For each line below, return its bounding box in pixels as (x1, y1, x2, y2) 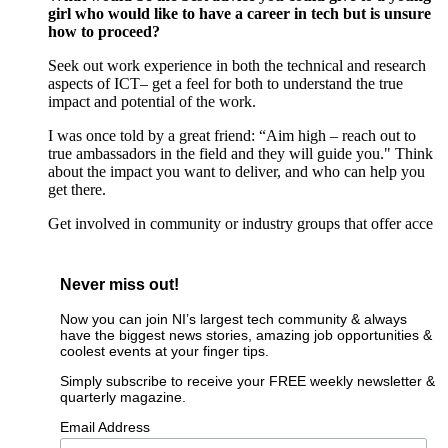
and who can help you (281, 163, 425, 181)
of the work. (179, 93, 256, 111)
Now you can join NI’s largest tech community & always (59, 310, 407, 327)
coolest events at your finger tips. (59, 342, 269, 359)
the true (352, 75, 403, 93)
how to (48, 23, 98, 41)
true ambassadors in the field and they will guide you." (48, 145, 395, 163)
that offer (344, 215, 401, 233)
